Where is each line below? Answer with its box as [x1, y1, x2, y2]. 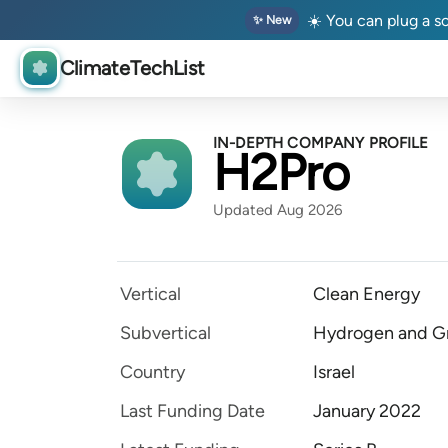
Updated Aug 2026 [213, 201, 342, 219]
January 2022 [313, 400, 421, 422]
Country [120, 361, 185, 383]
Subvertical [120, 322, 211, 344]
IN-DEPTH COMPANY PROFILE [213, 134, 429, 152]
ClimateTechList [60, 56, 205, 81]
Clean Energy [313, 283, 420, 305]
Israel [313, 361, 355, 383]
